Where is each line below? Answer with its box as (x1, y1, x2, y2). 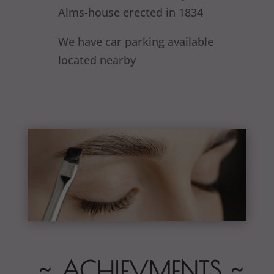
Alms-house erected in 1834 (57, 5, 203, 20)
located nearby (57, 53, 136, 67)
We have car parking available (57, 34, 213, 49)
